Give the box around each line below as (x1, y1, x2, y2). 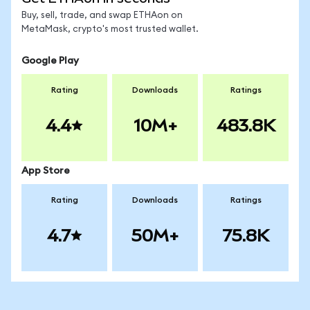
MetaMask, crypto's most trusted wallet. (21, 25, 199, 34)
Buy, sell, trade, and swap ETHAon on (21, 11, 183, 20)
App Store (21, 166, 70, 176)
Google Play (21, 56, 79, 66)
